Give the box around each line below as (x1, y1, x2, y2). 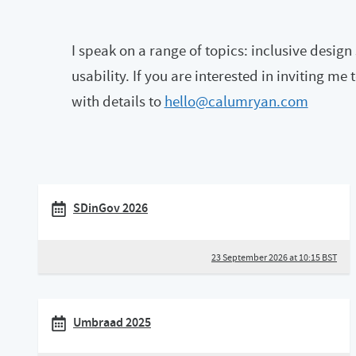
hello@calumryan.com (164, 91, 308, 111)
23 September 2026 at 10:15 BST (211, 251, 337, 264)
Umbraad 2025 (72, 314, 151, 331)
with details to (71, 91, 164, 111)
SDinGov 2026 (72, 199, 148, 216)
